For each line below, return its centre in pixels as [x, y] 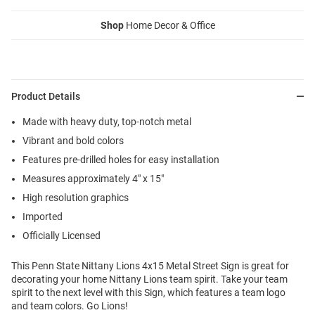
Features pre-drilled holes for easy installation [121, 160]
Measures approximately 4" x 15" [93, 179]
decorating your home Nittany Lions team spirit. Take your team [149, 279]
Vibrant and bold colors [73, 141]
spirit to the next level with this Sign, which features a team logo [148, 293]
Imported [43, 217]
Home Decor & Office [169, 26]
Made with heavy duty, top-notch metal [107, 122]
